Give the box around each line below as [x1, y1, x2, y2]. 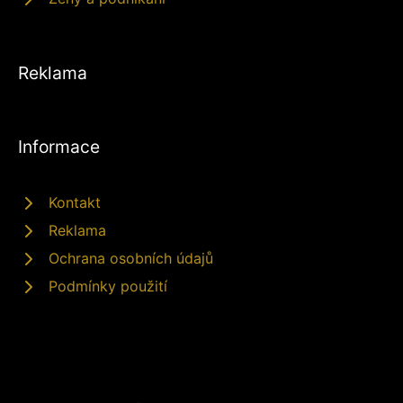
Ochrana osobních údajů [49, 249, 213, 268]
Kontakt [49, 193, 101, 212]
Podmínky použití [49, 277, 167, 296]
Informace [18, 136, 100, 158]
